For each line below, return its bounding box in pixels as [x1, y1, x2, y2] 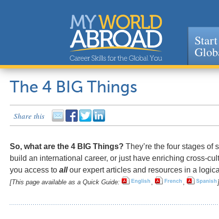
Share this [14, 111, 44, 121]
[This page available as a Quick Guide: [10, 178, 122, 186]
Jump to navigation [84, 66, 135, 73]
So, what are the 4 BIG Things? [10, 142, 124, 151]
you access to [10, 166, 59, 174]
